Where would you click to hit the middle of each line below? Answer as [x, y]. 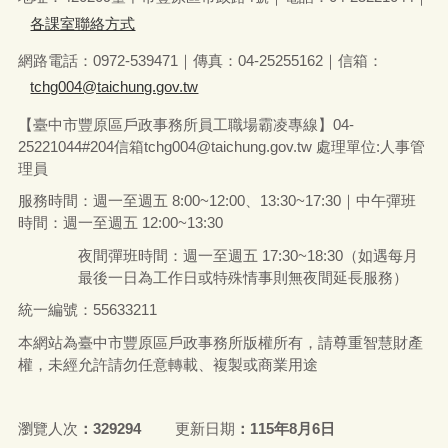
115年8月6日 [293, 429]
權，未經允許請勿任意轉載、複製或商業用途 [167, 364]
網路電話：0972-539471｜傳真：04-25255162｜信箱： [200, 60]
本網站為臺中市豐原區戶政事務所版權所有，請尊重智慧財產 [220, 342]
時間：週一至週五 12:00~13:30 [120, 223]
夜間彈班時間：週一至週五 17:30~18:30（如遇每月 [247, 255]
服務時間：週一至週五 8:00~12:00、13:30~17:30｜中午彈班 [216, 201]
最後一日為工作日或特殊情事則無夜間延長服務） [242, 277]
